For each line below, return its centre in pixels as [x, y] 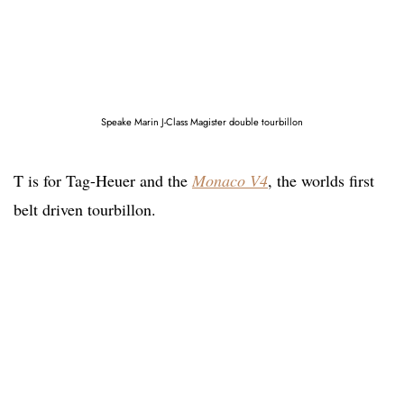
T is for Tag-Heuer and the [103, 180]
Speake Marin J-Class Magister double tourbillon [202, 122]
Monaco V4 [230, 180]
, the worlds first [321, 180]
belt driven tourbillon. [85, 209]
